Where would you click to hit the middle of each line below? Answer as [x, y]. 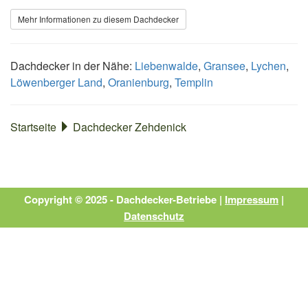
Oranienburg [139, 82]
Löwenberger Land [56, 82]
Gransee [224, 65]
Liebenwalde [166, 65]
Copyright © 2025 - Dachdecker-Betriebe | [124, 199]
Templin [194, 82]
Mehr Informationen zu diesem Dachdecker [98, 19]
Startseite [33, 126]
